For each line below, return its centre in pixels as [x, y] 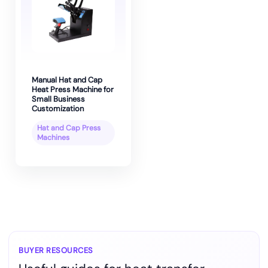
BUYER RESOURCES [56, 251]
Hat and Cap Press [69, 128]
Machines [53, 138]
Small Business [58, 99]
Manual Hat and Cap [67, 80]
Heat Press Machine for [73, 90]
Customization [58, 109]
